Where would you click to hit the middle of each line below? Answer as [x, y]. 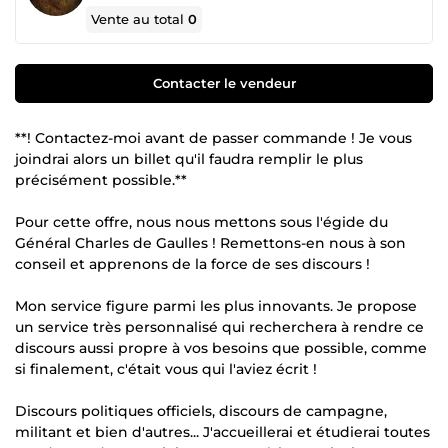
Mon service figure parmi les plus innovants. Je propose [216, 305]
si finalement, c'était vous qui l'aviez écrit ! [166, 368]
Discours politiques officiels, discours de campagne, [201, 410]
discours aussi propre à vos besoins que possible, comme [221, 347]
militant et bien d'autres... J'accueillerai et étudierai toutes [222, 431]
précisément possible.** [101, 179]
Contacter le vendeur [224, 82]
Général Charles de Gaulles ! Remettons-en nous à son [210, 242]
